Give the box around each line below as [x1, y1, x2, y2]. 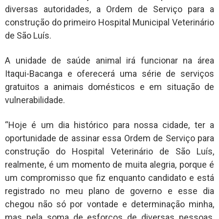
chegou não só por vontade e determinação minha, [5, 199, 214, 210]
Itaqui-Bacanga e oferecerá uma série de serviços [5, 68, 214, 79]
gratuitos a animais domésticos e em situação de [5, 81, 214, 92]
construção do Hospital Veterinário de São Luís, [5, 146, 214, 157]
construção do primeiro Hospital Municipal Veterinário [5, 17, 214, 27]
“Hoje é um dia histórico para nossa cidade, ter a [5, 120, 214, 131]
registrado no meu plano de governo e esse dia [5, 186, 214, 197]
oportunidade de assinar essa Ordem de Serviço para [5, 133, 214, 144]
